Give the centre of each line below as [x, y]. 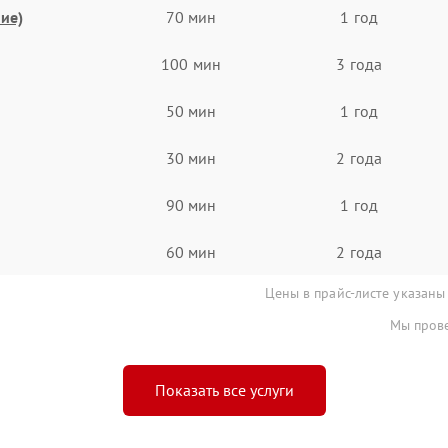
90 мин [191, 204]
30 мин [191, 157]
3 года [359, 63]
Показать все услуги [224, 390]
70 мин [191, 16]
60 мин [191, 251]
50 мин [191, 110]
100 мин [191, 63]
